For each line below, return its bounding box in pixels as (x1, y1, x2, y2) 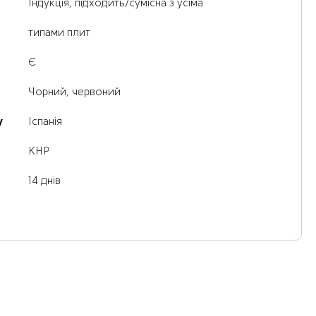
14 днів (28, 176, 61, 187)
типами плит (28, 28, 91, 39)
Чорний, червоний (28, 87, 121, 98)
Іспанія (28, 117, 63, 128)
